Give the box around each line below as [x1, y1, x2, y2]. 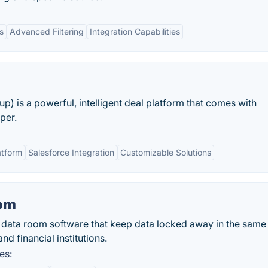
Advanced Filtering [10, 26, 84, 36]
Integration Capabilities [90, 26, 180, 36]
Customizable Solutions [120, 147, 211, 157]
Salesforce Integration [28, 147, 114, 157]
